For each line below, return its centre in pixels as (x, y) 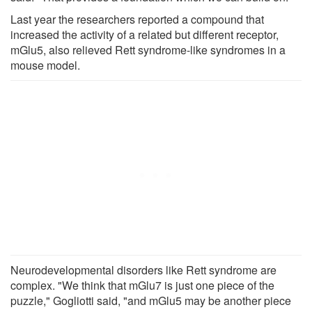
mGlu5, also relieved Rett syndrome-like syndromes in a (148, 49)
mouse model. (45, 65)
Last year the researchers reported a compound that (137, 19)
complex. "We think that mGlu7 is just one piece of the (142, 285)
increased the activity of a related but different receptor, (145, 34)
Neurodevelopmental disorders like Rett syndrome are (143, 270)
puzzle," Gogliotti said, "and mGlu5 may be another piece (151, 300)
